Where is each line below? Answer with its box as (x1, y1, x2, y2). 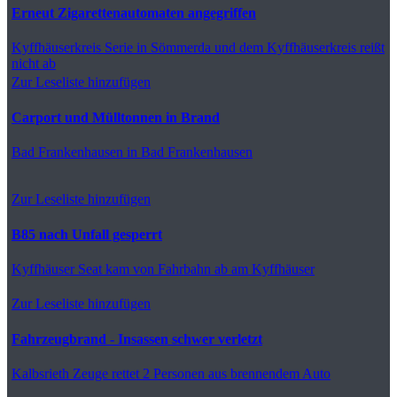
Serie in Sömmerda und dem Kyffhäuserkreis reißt (101, 39, 385, 55)
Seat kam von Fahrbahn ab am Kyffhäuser (74, 261, 315, 276)
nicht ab (12, 55, 56, 71)
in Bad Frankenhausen (123, 144, 253, 160)
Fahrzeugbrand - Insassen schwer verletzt (12, 331, 262, 346)
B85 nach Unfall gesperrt (12, 226, 162, 242)
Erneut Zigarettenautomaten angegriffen (12, 4, 256, 20)
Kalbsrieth (12, 365, 69, 381)
